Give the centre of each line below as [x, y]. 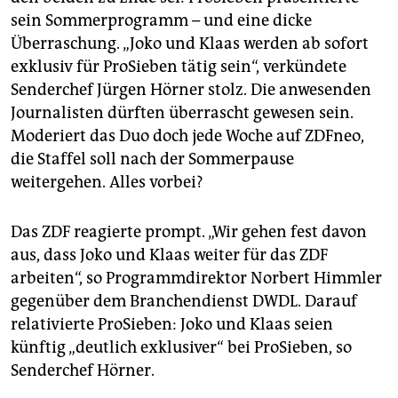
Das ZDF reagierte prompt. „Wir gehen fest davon [189, 232]
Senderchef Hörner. [83, 371]
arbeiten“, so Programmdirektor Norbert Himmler [196, 279]
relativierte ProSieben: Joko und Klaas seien [172, 325]
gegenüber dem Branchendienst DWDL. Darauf [184, 302]
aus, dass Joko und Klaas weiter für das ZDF [169, 255]
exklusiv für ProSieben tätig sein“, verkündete [179, 67]
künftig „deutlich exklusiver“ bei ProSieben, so [181, 348]
